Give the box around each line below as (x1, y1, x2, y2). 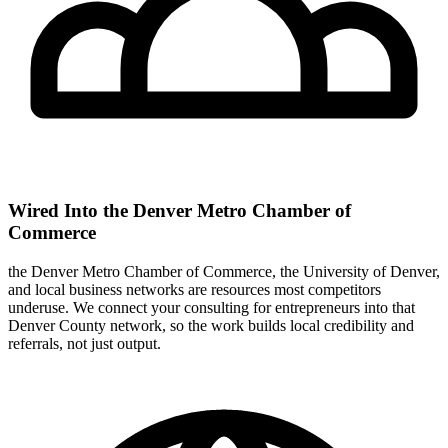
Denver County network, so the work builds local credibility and (8, 316, 414, 334)
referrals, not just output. (8, 334, 161, 352)
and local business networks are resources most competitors (8, 280, 381, 298)
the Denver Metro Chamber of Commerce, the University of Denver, (8, 262, 440, 280)
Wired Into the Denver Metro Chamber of (8, 200, 351, 222)
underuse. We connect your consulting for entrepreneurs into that (8, 298, 415, 316)
